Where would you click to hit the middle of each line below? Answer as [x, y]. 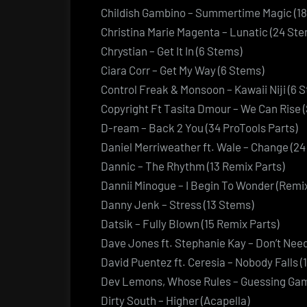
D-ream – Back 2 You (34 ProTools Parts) [199, 127]
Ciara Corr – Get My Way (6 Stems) [182, 70]
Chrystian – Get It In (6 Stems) [171, 50]
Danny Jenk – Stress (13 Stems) [177, 204]
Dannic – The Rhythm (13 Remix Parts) [193, 165]
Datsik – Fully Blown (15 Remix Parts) [190, 223]
